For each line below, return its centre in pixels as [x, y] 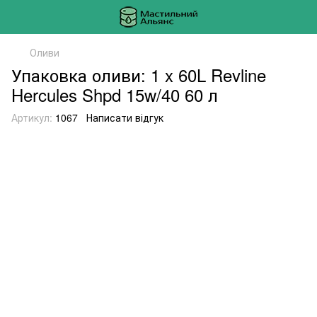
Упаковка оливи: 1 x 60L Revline [139, 75]
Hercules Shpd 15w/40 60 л [115, 94]
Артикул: [32, 117]
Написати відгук [125, 117]
